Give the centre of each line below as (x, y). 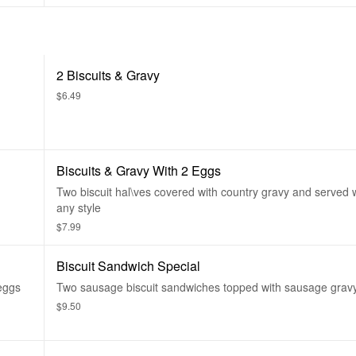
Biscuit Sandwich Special (128, 266)
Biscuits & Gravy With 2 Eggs (139, 170)
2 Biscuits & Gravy (108, 75)
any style (79, 207)
